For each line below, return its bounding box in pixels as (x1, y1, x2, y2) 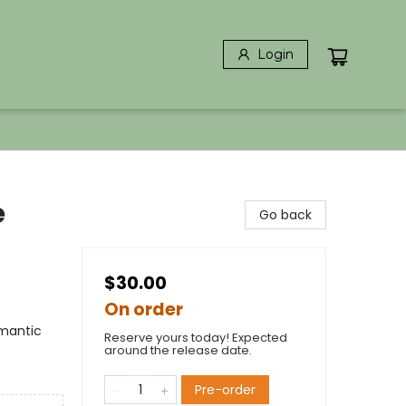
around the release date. (104, 342, 252, 359)
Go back (259, 206, 312, 224)
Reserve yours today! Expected (104, 329, 287, 346)
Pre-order (195, 381, 256, 399)
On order (104, 297, 183, 322)
